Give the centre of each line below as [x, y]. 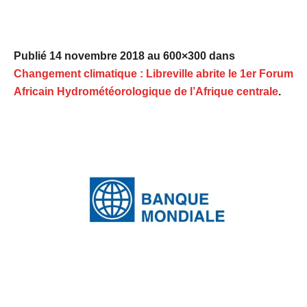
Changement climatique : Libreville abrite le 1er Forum [153, 74]
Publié [32, 56]
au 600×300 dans [190, 56]
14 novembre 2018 [97, 56]
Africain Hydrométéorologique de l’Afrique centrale [146, 92]
